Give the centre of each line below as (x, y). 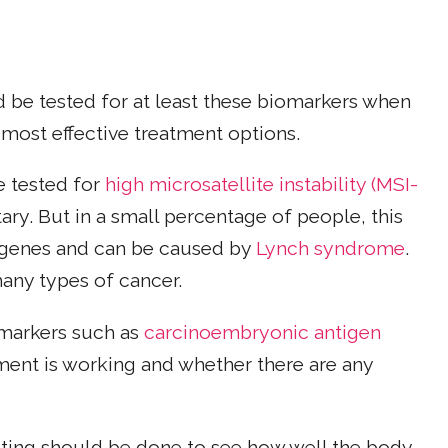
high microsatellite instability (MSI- (261, 185)
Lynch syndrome (330, 249)
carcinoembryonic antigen (262, 332)
